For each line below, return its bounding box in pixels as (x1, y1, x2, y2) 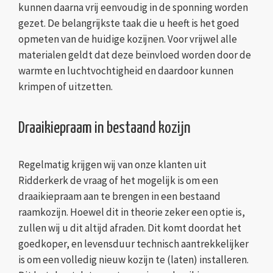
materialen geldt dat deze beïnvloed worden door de (18, 48, 251, 62)
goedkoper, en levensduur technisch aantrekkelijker (18, 237, 249, 251)
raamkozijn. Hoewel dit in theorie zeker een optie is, (18, 205, 245, 219)
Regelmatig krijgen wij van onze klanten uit (18, 158, 207, 172)
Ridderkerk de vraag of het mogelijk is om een (18, 174, 218, 188)
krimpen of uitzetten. (18, 80, 113, 94)
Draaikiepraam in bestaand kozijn (18, 120, 191, 137)
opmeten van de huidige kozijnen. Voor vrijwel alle (18, 32, 237, 46)
